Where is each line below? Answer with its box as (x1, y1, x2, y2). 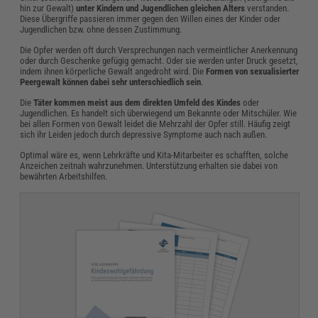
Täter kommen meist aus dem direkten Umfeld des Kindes (33, 97, 241, 109)
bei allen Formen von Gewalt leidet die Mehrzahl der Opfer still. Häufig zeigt (20, 119, 291, 130)
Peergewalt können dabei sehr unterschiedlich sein (20, 77, 202, 88)
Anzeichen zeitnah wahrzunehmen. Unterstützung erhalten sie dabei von (20, 160, 278, 172)
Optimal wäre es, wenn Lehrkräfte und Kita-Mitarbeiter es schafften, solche (20, 150, 289, 161)
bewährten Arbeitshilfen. (20, 171, 108, 182)
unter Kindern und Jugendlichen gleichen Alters (76, 3, 248, 14)
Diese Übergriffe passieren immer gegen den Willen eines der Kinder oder (20, 13, 281, 25)
